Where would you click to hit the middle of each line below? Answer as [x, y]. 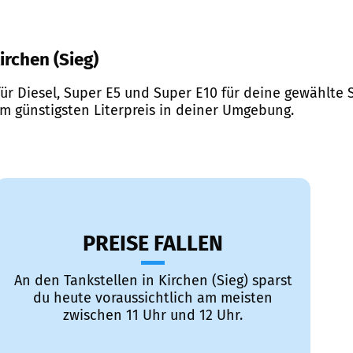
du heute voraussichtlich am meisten [153, 298]
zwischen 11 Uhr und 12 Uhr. [153, 316]
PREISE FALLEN [153, 244]
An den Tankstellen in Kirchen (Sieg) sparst [153, 281]
